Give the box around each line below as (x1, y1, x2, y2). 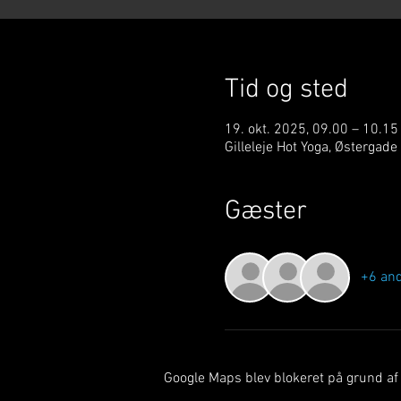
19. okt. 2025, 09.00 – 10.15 (224, 121, 398, 139)
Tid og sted (224, 73, 348, 107)
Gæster (224, 195, 307, 228)
